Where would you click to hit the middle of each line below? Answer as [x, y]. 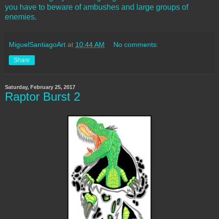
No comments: [136, 44]
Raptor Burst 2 [43, 97]
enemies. [21, 17]
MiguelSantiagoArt [37, 44]
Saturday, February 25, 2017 [40, 87]
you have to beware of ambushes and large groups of [97, 7]
